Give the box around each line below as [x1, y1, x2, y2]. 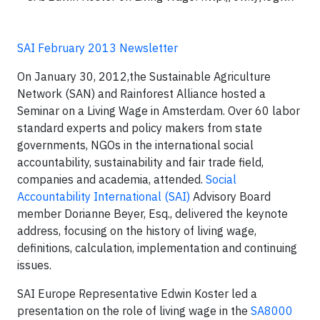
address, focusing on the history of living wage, [17, 224, 256, 238]
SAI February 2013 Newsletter [17, 41, 178, 55]
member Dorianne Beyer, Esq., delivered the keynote [17, 206, 288, 221]
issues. [17, 258, 57, 272]
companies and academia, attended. [17, 172, 203, 186]
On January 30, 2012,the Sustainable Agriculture [17, 69, 271, 84]
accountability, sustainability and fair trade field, [17, 155, 264, 169]
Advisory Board [190, 189, 271, 204]
